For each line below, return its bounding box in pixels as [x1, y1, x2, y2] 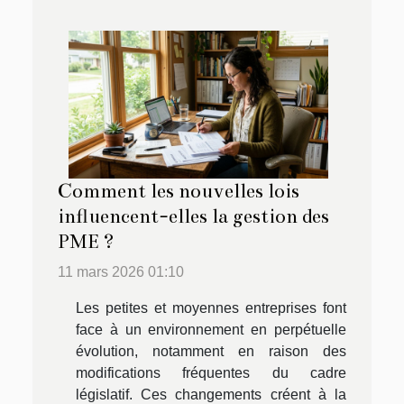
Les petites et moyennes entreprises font [76, 300, 346, 317]
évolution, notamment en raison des [76, 344, 346, 360]
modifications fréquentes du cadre [76, 365, 346, 381]
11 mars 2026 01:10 [58, 264, 184, 280]
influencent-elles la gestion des [58, 205, 329, 229]
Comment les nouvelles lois [58, 179, 299, 204]
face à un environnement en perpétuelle [76, 322, 346, 338]
